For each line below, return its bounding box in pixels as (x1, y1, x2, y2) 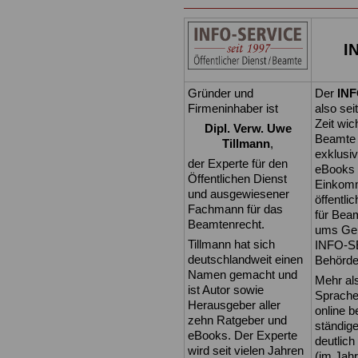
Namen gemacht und (188, 268, 297, 282)
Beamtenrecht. (188, 217, 265, 232)
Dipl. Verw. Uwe (204, 121, 292, 136)
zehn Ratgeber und (188, 313, 287, 328)
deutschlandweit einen (188, 253, 303, 267)
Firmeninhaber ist (188, 101, 278, 116)
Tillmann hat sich (188, 237, 275, 252)
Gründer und (188, 86, 253, 101)
